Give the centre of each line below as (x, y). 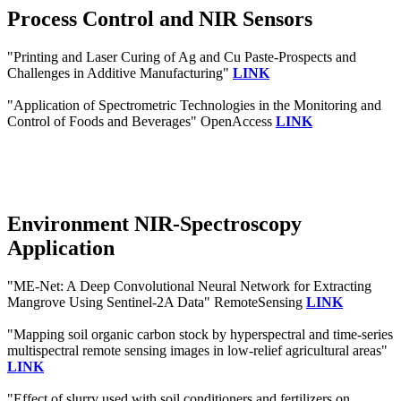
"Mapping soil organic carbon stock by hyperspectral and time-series (200, 334)
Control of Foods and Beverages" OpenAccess (141, 121)
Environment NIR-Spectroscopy (154, 223)
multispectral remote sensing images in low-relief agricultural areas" (197, 350)
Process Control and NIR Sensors (160, 19)
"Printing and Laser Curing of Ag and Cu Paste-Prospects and (182, 56)
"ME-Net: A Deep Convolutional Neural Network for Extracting (189, 286)
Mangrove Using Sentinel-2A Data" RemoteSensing (157, 302)
